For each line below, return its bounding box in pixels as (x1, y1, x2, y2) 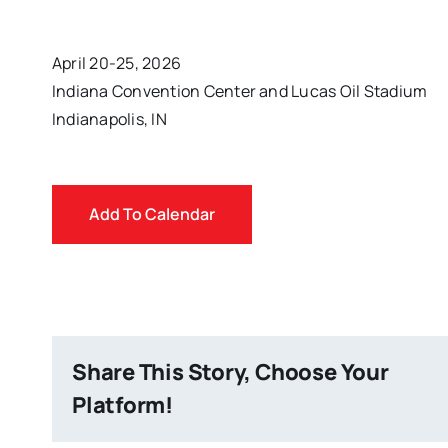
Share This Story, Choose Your (72, 356, 389, 387)
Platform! (72, 389, 174, 420)
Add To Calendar (89, 202, 215, 225)
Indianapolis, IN (52, 107, 167, 130)
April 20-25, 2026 (52, 51, 182, 74)
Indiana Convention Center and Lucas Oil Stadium (52, 79, 428, 102)
